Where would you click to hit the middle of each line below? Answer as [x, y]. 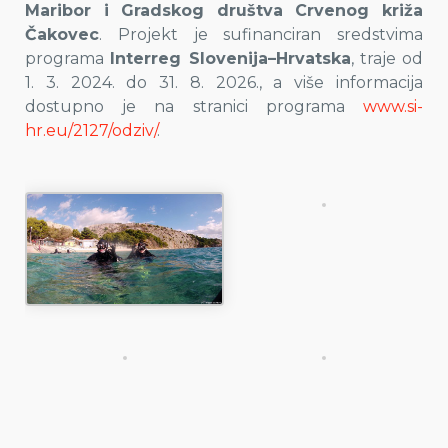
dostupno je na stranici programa [194, 106]
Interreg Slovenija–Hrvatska [230, 58]
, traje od [386, 58]
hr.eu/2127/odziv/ [91, 130]
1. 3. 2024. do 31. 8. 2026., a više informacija [224, 82]
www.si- [393, 106]
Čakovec [62, 34]
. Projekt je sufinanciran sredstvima [261, 34]
